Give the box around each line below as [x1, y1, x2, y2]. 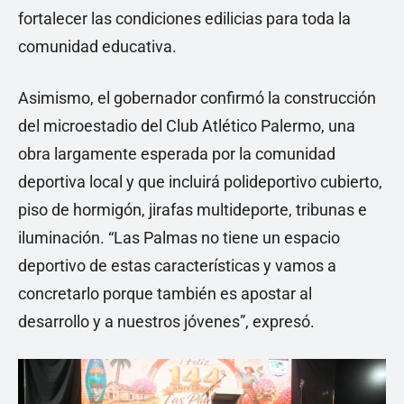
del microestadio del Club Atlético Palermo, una [18, 116, 355, 135]
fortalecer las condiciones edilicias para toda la [18, 9, 351, 28]
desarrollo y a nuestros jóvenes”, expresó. [18, 312, 315, 331]
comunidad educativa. [18, 37, 177, 56]
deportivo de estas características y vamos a [18, 256, 336, 275]
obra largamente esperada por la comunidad [18, 144, 335, 163]
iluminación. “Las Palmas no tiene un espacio [18, 228, 340, 247]
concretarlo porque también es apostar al [18, 284, 312, 303]
